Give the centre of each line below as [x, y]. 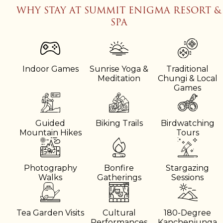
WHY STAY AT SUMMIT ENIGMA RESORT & [119, 10]
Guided [51, 123]
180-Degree [188, 213]
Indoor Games [50, 69]
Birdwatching [187, 123]
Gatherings [119, 177]
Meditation [119, 78]
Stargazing [188, 168]
